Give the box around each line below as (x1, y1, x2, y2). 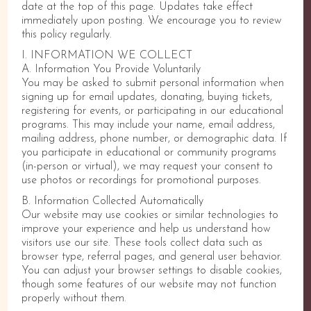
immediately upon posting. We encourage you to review (22, 15, 283, 26)
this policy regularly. (22, 29, 112, 40)
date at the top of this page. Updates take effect (22, 1, 253, 12)
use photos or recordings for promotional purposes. (22, 175, 262, 186)
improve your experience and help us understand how (22, 224, 271, 235)
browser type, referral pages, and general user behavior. (22, 251, 283, 262)
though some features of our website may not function (22, 279, 277, 290)
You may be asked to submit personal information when (22, 78, 285, 89)
